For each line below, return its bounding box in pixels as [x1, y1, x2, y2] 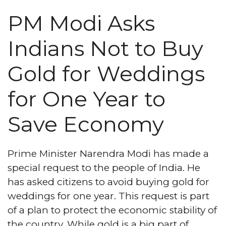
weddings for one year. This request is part [8, 190, 209, 202]
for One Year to [8, 86, 165, 112]
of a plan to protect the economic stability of [8, 204, 217, 216]
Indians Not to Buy [8, 35, 203, 62]
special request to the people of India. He [8, 162, 200, 174]
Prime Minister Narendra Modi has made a [8, 148, 209, 159]
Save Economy [8, 111, 164, 137]
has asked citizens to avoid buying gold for [8, 176, 209, 188]
